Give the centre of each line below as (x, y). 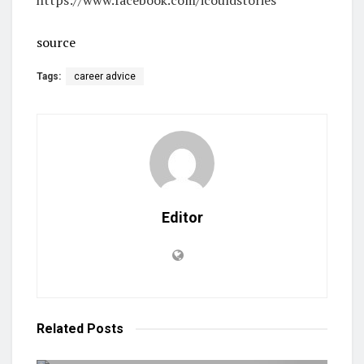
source (56, 42)
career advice (105, 76)
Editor (182, 217)
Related (60, 328)
